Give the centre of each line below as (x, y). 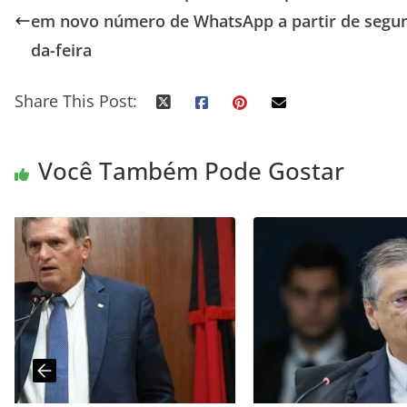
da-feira (61, 50)
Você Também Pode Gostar (191, 170)
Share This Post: (76, 100)
